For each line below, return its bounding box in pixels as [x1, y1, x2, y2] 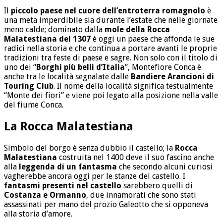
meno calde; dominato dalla [4, 25, 105, 35]
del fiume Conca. [4, 100, 63, 110]
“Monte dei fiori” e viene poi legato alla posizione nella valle [4, 91, 218, 101]
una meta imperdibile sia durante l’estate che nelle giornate [4, 15, 218, 25]
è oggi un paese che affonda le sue [91, 34, 215, 44]
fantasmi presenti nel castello [4, 181, 121, 191]
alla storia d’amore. [4, 209, 72, 219]
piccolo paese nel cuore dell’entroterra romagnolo [11, 6, 205, 16]
